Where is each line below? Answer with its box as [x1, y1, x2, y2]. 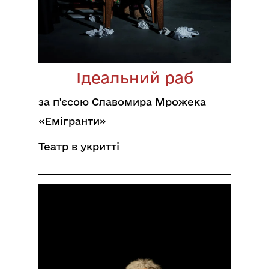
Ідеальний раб [76, 69, 193, 86]
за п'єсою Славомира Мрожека [38, 96, 206, 107]
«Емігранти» [38, 115, 106, 127]
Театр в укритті [38, 141, 119, 152]
